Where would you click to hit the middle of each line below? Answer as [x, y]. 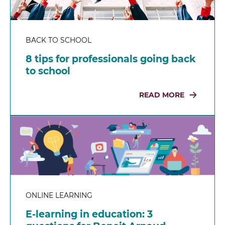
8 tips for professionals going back [111, 59]
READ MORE [162, 95]
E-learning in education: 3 [89, 214]
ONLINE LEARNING [59, 195]
